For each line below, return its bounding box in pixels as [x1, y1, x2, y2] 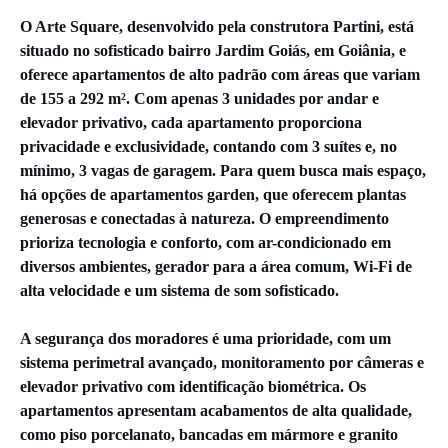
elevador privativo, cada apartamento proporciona [20, 113, 362, 131]
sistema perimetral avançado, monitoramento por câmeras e [20, 353, 424, 371]
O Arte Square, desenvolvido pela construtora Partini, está [20, 17, 414, 35]
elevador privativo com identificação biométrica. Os [20, 377, 366, 395]
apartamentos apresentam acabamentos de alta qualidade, [20, 401, 412, 419]
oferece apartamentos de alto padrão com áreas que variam [20, 65, 420, 83]
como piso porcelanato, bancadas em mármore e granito [20, 425, 398, 443]
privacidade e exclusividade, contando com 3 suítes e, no [20, 137, 397, 155]
